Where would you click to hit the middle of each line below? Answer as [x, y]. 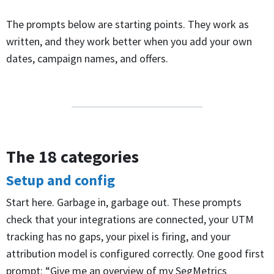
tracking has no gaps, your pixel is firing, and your [118, 236]
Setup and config [61, 180]
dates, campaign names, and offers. [87, 58]
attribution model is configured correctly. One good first [135, 253]
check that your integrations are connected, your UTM [130, 219]
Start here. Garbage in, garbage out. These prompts [124, 202]
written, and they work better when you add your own [129, 41]
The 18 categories [72, 156]
